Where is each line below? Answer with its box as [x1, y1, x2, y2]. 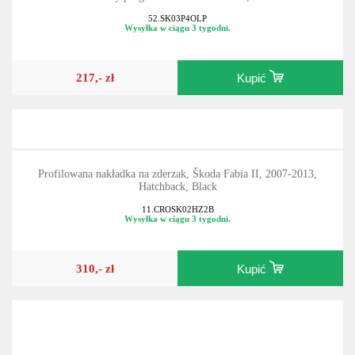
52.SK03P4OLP [148, 13, 207, 24]
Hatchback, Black [138, 181, 217, 193]
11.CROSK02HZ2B [141, 204, 214, 214]
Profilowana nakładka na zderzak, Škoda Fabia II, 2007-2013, [38, 168, 317, 181]
